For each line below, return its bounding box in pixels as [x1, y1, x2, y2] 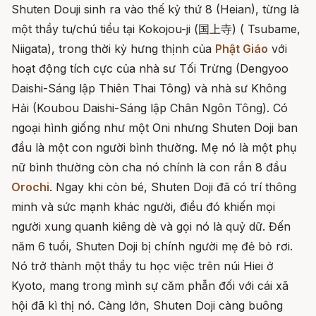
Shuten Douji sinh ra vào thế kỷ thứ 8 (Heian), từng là [11, 2, 299, 16]
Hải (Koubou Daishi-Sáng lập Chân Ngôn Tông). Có [11, 101, 288, 115]
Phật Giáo [215, 42, 268, 56]
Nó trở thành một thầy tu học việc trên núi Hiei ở [11, 259, 274, 273]
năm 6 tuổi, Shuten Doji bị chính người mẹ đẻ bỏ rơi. [11, 239, 293, 253]
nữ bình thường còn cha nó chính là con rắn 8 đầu [11, 160, 286, 174]
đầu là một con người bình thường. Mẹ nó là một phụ [11, 140, 296, 154]
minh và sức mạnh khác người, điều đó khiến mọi [11, 200, 275, 214]
